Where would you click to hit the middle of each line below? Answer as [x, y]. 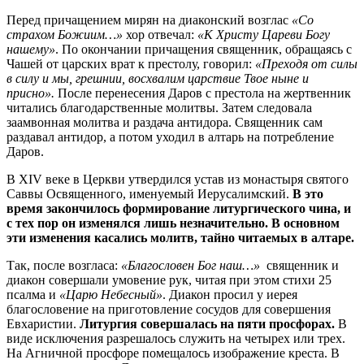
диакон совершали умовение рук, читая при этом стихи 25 [169, 279]
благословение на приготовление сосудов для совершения [169, 309]
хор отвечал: [160, 34]
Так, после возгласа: [64, 265]
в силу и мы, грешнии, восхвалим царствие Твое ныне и [158, 78]
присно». [30, 93]
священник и [299, 265]
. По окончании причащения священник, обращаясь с [204, 49]
